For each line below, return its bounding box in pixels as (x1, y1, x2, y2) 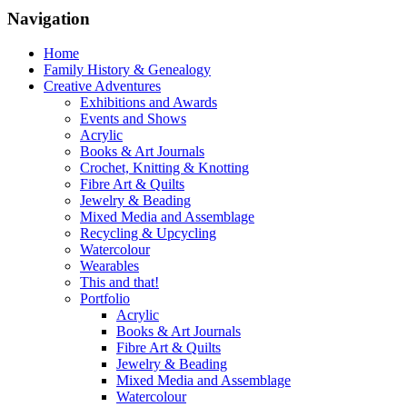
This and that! (80, 274, 159, 291)
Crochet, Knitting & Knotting (80, 160, 249, 176)
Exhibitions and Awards (80, 94, 217, 111)
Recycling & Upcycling (80, 225, 216, 242)
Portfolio (80, 291, 130, 307)
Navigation (7, 8, 90, 28)
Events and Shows (80, 111, 186, 127)
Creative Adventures (44, 78, 161, 94)
